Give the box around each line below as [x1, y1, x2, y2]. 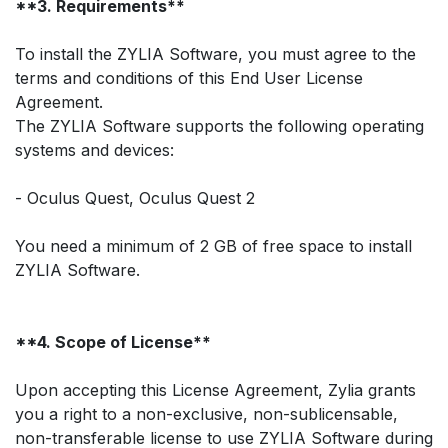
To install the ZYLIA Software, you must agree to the [15, 43, 416, 64]
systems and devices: [15, 139, 174, 160]
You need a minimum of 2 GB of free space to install [15, 235, 412, 256]
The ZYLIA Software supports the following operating [15, 115, 424, 136]
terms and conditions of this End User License [15, 67, 363, 88]
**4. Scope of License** [15, 331, 211, 352]
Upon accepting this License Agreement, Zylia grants [15, 379, 416, 400]
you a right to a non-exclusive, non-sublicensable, [15, 403, 398, 424]
